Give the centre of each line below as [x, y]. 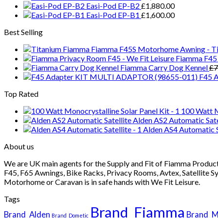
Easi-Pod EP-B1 [113, 15]
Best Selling [23, 32]
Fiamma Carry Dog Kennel [164, 67]
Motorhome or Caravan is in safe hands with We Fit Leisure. [102, 182]
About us [19, 146]
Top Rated [21, 93]
